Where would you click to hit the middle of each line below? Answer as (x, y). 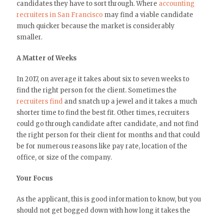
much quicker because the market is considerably (95, 26)
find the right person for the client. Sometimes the (96, 90)
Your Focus (35, 178)
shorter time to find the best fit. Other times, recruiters (103, 112)
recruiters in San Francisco (59, 15)
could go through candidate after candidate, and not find (107, 124)
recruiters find (39, 101)
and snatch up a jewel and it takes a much (130, 101)
